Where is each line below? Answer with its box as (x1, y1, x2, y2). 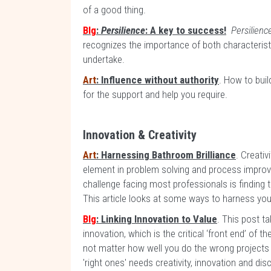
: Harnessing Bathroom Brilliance (96, 149, 236, 161)
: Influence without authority (96, 74, 219, 86)
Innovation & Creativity (83, 128, 197, 142)
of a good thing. (83, 4, 146, 16)
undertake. (83, 53, 127, 65)
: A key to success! (145, 24, 226, 36)
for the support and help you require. (83, 88, 227, 100)
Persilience (101, 24, 145, 36)
